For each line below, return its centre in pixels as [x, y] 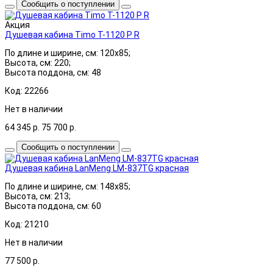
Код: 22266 [27, 90]
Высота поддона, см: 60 [53, 206]
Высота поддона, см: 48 [53, 72]
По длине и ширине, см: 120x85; [68, 53]
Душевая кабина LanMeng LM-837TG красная [97, 168]
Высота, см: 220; [38, 62]
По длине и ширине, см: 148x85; [68, 186]
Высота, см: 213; [38, 196]
